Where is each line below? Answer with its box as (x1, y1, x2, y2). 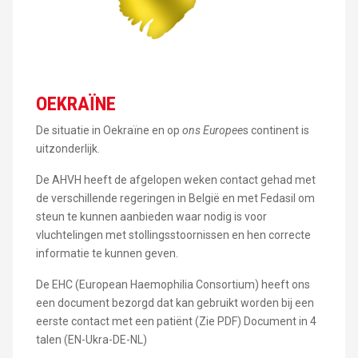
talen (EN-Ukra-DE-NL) (35, 332, 147, 346)
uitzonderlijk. (35, 141, 100, 155)
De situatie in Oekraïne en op (35, 123, 182, 137)
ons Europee (181, 123, 243, 137)
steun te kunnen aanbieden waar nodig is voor (35, 209, 267, 223)
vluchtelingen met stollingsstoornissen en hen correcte (35, 228, 311, 241)
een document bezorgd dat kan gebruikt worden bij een (35, 296, 314, 309)
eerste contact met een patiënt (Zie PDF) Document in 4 (35, 314, 316, 328)
